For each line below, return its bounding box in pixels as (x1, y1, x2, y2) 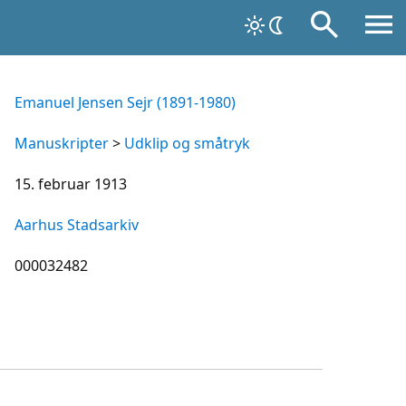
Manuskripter (14, 133, 109, 153)
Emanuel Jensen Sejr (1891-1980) (14, 92, 236, 112)
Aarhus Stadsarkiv (14, 215, 139, 235)
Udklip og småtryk (124, 133, 250, 153)
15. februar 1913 (14, 174, 127, 194)
